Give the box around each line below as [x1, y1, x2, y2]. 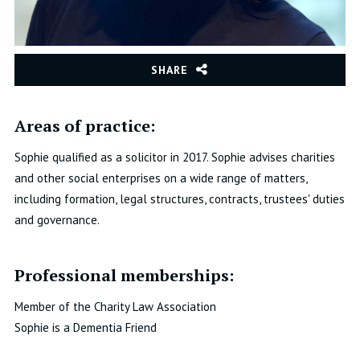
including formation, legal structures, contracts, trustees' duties [14, 191, 345, 207]
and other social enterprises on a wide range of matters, [14, 170, 307, 186]
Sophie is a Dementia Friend [14, 320, 157, 336]
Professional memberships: [14, 264, 234, 287]
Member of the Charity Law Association [14, 299, 216, 315]
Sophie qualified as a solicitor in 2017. [14, 149, 211, 166]
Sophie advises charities [211, 149, 335, 166]
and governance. [14, 212, 100, 228]
